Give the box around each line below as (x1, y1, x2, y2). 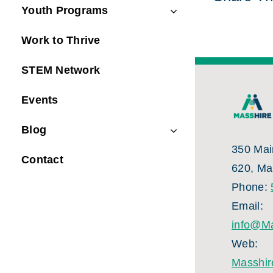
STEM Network (21, 64, 101, 76)
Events (21, 94, 58, 106)
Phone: (232, 180, 271, 193)
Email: (232, 199, 263, 212)
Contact (21, 154, 63, 166)
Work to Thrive (21, 34, 101, 46)
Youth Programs (21, 4, 108, 16)
